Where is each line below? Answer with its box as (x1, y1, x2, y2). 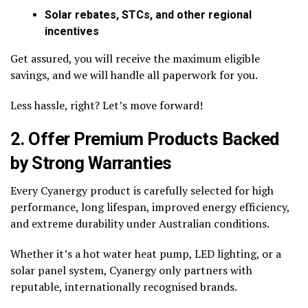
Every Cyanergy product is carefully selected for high (10, 182, 274, 198)
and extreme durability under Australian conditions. (10, 215, 269, 231)
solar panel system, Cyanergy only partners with (10, 262, 252, 278)
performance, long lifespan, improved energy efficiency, (10, 199, 289, 214)
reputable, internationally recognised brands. (10, 278, 237, 294)
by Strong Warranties (10, 152, 172, 173)
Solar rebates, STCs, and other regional (45, 8, 252, 21)
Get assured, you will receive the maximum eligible (10, 50, 260, 66)
